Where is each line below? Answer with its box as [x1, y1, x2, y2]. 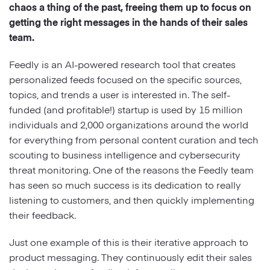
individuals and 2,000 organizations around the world [9, 117, 248, 131]
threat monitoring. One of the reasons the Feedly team [9, 162, 254, 176]
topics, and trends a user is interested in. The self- [9, 87, 230, 101]
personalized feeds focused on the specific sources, [9, 72, 242, 86]
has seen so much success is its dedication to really [9, 177, 241, 191]
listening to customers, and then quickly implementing [9, 192, 254, 206]
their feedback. [9, 207, 78, 221]
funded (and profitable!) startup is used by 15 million [9, 102, 243, 116]
